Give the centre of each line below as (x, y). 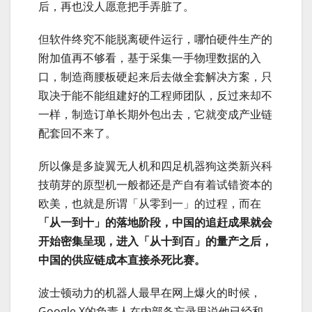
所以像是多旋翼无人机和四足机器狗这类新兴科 (155, 166)
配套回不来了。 (77, 133)
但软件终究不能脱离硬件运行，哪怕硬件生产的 (155, 39)
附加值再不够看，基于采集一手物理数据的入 (150, 58)
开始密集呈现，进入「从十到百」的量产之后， (155, 241)
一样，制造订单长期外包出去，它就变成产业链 (155, 115)
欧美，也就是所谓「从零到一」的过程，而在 (150, 204)
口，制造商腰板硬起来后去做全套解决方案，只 (155, 77)
